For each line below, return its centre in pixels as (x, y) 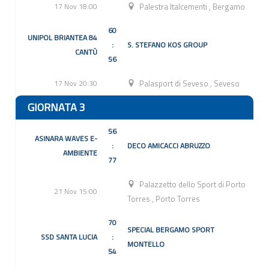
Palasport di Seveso (175, 84)
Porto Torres (178, 199)
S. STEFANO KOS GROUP (167, 45)
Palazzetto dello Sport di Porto (193, 185)
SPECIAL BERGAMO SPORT (171, 230)
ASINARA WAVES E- (66, 139)
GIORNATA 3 (56, 107)
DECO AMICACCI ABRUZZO (169, 146)
